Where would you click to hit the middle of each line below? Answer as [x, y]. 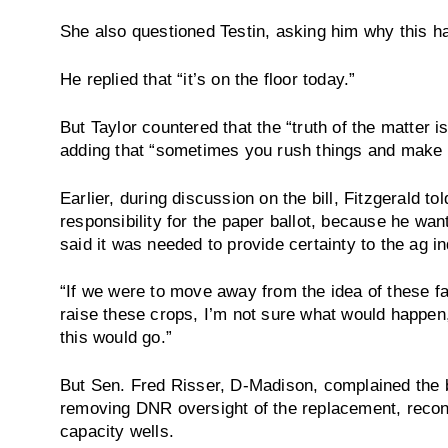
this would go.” [116, 337]
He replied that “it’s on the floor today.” [208, 79]
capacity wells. [117, 431]
